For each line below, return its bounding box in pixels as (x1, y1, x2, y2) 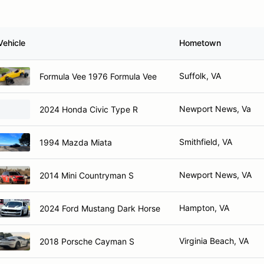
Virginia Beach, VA (179, 236, 249, 246)
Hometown (179, 38, 221, 48)
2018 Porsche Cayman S (39, 236, 134, 246)
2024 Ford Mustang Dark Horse (39, 203, 160, 213)
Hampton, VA (179, 203, 229, 213)
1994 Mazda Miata (39, 137, 112, 147)
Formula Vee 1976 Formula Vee (39, 71, 157, 81)
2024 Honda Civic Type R (39, 104, 138, 114)
